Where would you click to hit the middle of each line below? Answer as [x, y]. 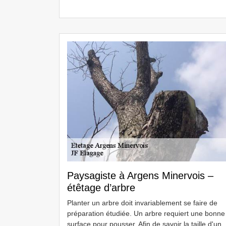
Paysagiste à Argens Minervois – [140, 176]
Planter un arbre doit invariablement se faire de [142, 203]
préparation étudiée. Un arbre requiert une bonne [146, 213]
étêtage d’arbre [101, 188]
